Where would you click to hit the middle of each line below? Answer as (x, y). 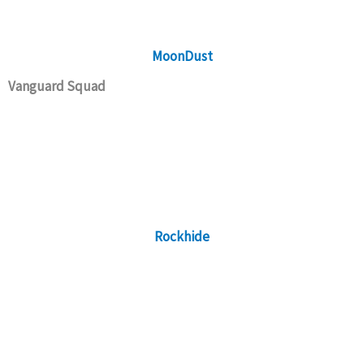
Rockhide (182, 237)
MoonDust (182, 56)
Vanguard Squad (57, 87)
